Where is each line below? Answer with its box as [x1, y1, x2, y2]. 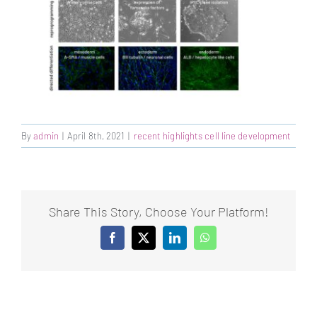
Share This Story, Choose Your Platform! [48, 203, 269, 219]
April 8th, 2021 [67, 129, 125, 142]
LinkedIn [173, 236, 216, 248]
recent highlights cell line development [133, 129, 292, 142]
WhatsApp [204, 236, 253, 248]
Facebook [111, 236, 156, 248]
